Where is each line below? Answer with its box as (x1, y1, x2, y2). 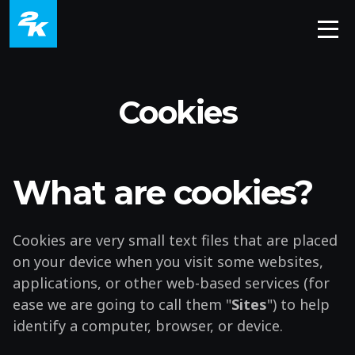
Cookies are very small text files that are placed (13, 231, 338, 250)
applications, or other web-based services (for (13, 273, 330, 293)
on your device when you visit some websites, (13, 252, 323, 272)
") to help (267, 295, 330, 315)
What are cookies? (13, 172, 313, 214)
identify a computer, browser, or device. (13, 316, 283, 336)
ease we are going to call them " (13, 295, 231, 315)
